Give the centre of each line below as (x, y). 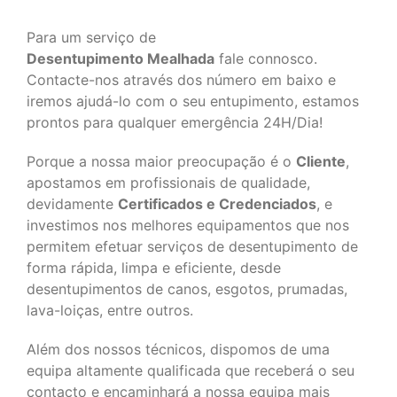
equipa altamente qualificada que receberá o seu (191, 370)
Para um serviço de (91, 37)
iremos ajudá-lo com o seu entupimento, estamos (193, 101)
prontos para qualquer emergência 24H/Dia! (175, 122)
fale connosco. (266, 58)
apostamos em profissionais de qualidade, (168, 183)
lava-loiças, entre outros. (110, 310)
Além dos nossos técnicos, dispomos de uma (178, 349)
